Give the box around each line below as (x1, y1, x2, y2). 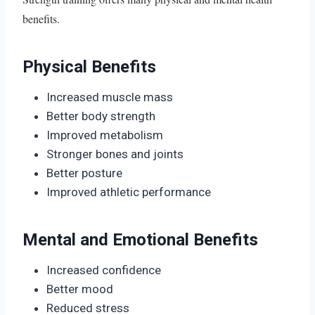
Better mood (46, 281, 113, 296)
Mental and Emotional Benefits (22, 229, 258, 250)
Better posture (46, 165, 122, 180)
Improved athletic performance (46, 184, 211, 199)
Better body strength (46, 108, 155, 123)
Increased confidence (46, 262, 161, 277)
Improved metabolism (46, 127, 163, 142)
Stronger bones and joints (46, 146, 184, 161)
